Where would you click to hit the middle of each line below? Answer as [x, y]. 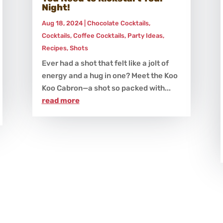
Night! [56, 8]
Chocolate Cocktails [118, 23]
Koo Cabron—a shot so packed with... [106, 88]
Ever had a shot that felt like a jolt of [105, 63]
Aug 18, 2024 [62, 23]
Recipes [54, 48]
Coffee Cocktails [99, 36]
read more [60, 101]
